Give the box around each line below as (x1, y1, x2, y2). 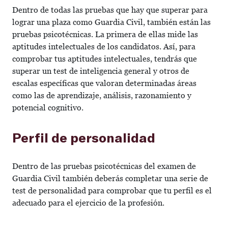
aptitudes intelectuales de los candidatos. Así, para (12, 42, 195, 51)
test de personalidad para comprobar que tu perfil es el (12, 186, 212, 195)
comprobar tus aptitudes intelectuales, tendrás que (12, 54, 197, 64)
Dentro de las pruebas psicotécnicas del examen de (12, 161, 196, 171)
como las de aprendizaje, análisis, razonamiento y (12, 91, 191, 100)
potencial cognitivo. (12, 103, 83, 112)
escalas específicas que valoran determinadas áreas (12, 78, 196, 88)
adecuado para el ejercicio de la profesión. (12, 198, 164, 208)
